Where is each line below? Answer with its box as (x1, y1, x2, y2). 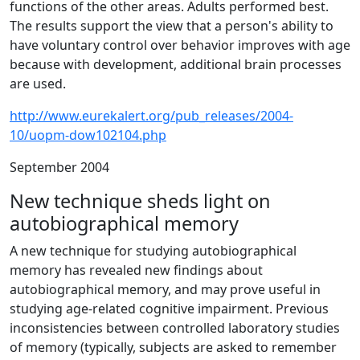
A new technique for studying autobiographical (10, 242, 297, 260)
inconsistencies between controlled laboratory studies (10, 319, 340, 337)
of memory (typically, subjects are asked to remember (10, 338, 337, 356)
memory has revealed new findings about (10, 261, 263, 279)
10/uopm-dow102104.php (10, 126, 166, 144)
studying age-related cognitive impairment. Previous (10, 300, 329, 317)
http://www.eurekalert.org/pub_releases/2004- (10, 107, 293, 125)
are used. (10, 75, 66, 92)
